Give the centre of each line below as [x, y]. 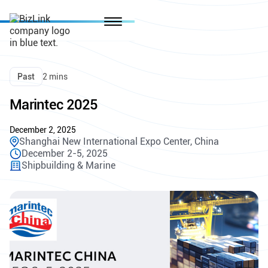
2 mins [55, 77]
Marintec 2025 [54, 105]
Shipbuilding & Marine [68, 165]
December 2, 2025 [43, 130]
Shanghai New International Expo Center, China [119, 141]
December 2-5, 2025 [65, 153]
